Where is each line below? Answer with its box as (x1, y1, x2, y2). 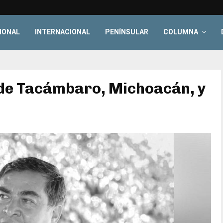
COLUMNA (163, 28, 199, 36)
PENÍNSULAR (105, 28, 149, 36)
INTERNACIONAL (35, 28, 91, 36)
